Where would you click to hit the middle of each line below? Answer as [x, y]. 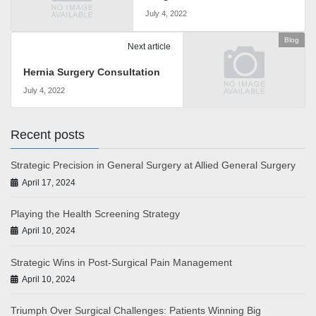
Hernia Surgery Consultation [91, 72]
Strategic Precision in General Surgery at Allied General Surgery [153, 165]
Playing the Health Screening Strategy [95, 213]
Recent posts [48, 135]
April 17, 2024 [49, 182]
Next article [149, 46]
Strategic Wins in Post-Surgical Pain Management [121, 262]
